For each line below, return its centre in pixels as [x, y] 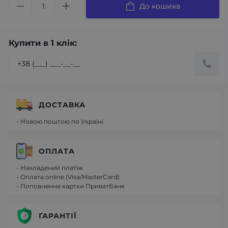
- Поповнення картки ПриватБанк [70, 186]
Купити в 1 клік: [43, 43]
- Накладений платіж [50, 168]
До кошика [160, 6]
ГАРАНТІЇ [58, 216]
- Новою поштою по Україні [60, 121]
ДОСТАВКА [62, 105]
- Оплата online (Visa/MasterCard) [68, 177]
